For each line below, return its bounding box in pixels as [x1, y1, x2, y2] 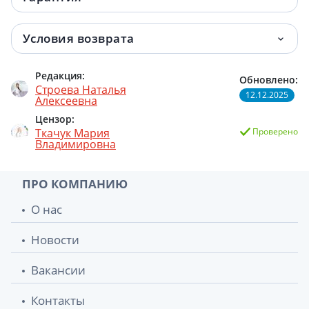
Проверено [250, 126, 298, 138]
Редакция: [35, 68, 85, 82]
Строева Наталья [35, 81, 126, 97]
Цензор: [35, 112, 74, 126]
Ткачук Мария [35, 125, 110, 141]
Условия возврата [23, 30, 134, 46]
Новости [31, 231, 79, 248]
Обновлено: [239, 73, 298, 87]
